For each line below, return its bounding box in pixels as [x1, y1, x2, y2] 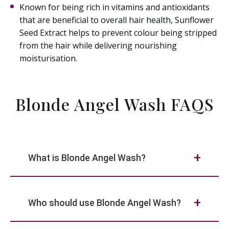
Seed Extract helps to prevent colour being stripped [19, 27, 217, 38]
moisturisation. [19, 53, 77, 64]
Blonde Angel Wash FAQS [15, 93, 214, 115]
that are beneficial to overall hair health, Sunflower [19, 14, 214, 26]
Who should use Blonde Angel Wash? [28, 197, 181, 208]
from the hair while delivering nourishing [19, 40, 177, 51]
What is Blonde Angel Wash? [28, 152, 146, 163]
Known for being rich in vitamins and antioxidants [19, 2, 210, 13]
